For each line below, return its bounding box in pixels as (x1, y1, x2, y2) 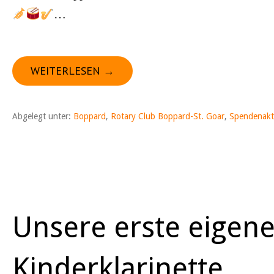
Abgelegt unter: (12, 111, 73, 121)
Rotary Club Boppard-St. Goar (111, 111, 224, 121)
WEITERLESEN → (31, 64, 114, 78)
